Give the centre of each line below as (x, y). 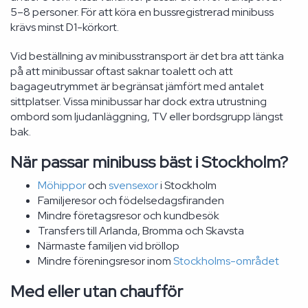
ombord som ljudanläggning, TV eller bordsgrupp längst (147, 117)
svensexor (133, 185)
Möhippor (62, 185)
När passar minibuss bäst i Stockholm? (149, 162)
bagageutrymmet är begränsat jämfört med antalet (137, 86)
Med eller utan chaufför (97, 291)
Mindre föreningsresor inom (106, 261)
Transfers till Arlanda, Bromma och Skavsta (141, 231)
